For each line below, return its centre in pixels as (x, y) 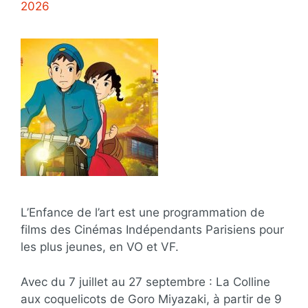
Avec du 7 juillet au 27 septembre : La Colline (145, 282)
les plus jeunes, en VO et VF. (100, 247)
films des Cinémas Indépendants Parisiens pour (152, 230)
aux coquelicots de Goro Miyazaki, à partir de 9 (151, 299)
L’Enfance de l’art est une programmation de (143, 212)
